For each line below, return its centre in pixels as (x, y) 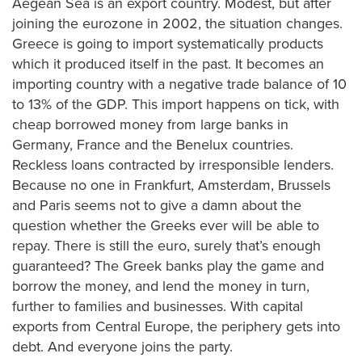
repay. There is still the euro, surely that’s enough (166, 246)
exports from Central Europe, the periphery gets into (176, 326)
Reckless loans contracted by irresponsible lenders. (173, 165)
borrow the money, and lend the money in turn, (161, 286)
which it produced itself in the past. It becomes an (168, 64)
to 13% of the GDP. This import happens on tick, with (176, 104)
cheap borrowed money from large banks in (150, 124)
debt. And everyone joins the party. (122, 347)
